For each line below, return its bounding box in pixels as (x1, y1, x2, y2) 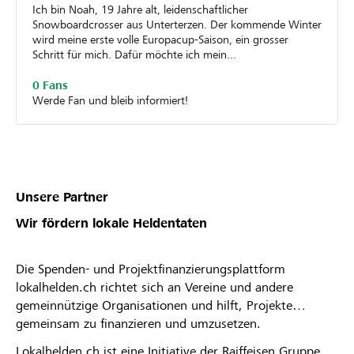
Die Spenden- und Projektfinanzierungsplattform (16, 261, 285, 277)
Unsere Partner (16, 189, 108, 205)
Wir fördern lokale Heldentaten (16, 215, 207, 231)
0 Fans (32, 78, 68, 92)
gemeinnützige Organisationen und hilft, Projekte (16, 297, 292, 313)
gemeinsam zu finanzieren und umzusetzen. (16, 315, 261, 331)
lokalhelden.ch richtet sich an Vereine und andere (16, 279, 293, 295)
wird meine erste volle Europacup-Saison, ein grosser (32, 32, 288, 46)
